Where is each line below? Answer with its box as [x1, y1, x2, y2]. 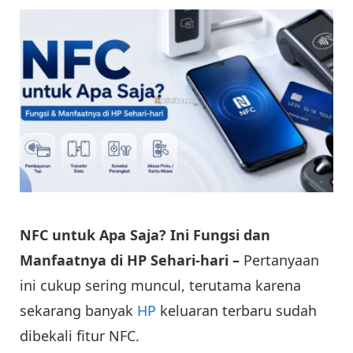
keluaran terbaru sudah [156, 300, 317, 320]
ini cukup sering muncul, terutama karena [20, 275, 301, 295]
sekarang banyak [20, 300, 137, 320]
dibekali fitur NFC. [20, 325, 139, 345]
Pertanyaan [243, 250, 319, 269]
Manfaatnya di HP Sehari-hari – [20, 250, 243, 269]
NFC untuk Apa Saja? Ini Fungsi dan [20, 225, 270, 244]
